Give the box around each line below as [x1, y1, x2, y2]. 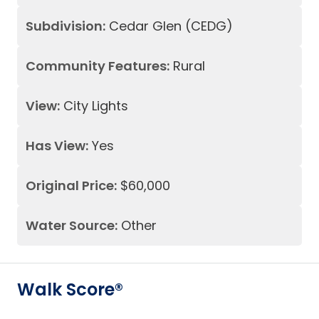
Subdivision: [26, 17, 105, 35]
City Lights [63, 97, 128, 115]
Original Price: [26, 177, 117, 194]
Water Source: [26, 216, 117, 234]
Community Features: [26, 57, 169, 75]
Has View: [26, 137, 88, 155]
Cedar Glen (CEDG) [109, 17, 233, 35]
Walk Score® [17, 278, 123, 301]
